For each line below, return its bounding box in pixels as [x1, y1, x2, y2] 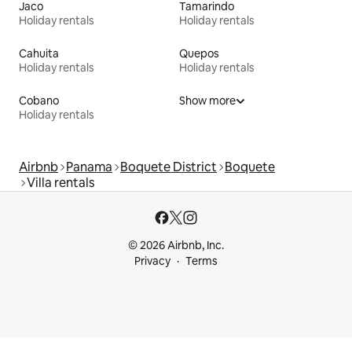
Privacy [134, 254, 170, 269]
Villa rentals [27, 174, 94, 192]
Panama [66, 159, 112, 176]
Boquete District [120, 159, 217, 176]
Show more [179, 93, 236, 108]
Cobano [19, 93, 59, 108]
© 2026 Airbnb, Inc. [128, 238, 224, 253]
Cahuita [19, 46, 59, 61]
